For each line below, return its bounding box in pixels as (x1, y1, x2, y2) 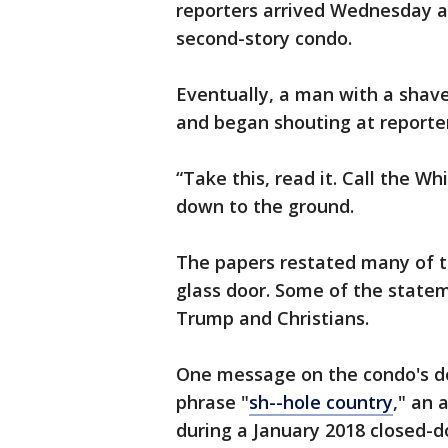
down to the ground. (176, 194, 354, 218)
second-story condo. (176, 26, 352, 50)
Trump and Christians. (176, 306, 369, 330)
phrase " (176, 390, 249, 414)
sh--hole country (249, 390, 393, 414)
